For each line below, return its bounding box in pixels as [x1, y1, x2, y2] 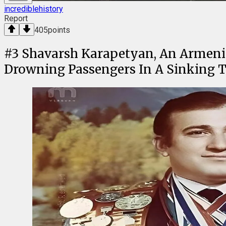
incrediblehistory [4, 4, 63, 14]
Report [4, 14, 28, 24]
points [48, 25, 70, 35]
